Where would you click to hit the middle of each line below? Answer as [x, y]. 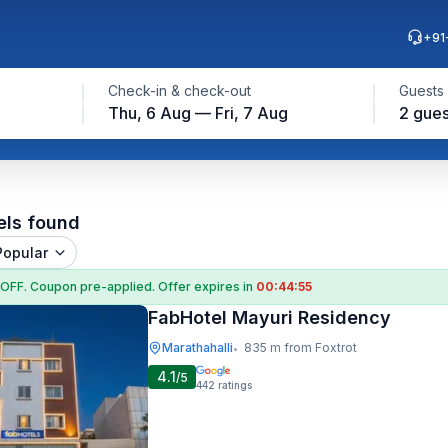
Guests [421, 90]
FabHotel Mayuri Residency [269, 317]
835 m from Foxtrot [300, 347]
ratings [235, 385]
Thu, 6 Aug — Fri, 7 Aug [197, 113]
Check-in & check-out [179, 90]
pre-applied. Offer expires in [168, 286]
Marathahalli [197, 347]
